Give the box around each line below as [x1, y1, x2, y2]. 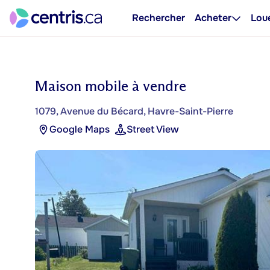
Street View [127, 123, 179, 136]
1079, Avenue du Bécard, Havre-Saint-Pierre [35, 105, 233, 118]
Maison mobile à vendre [35, 77, 186, 95]
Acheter [195, 11, 231, 24]
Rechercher [132, 11, 185, 24]
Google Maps [49, 123, 110, 136]
